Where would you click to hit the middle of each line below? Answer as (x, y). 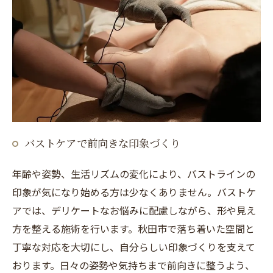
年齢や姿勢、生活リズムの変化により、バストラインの (134, 174)
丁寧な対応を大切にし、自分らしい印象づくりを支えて (134, 247)
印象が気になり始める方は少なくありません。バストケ (134, 192)
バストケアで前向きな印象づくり (102, 143)
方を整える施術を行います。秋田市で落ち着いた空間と (133, 229)
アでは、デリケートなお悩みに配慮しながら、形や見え (134, 211)
